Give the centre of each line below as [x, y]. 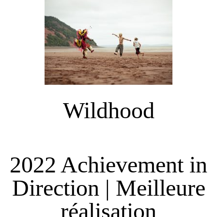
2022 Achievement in [108, 164]
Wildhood [108, 110]
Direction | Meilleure [108, 188]
